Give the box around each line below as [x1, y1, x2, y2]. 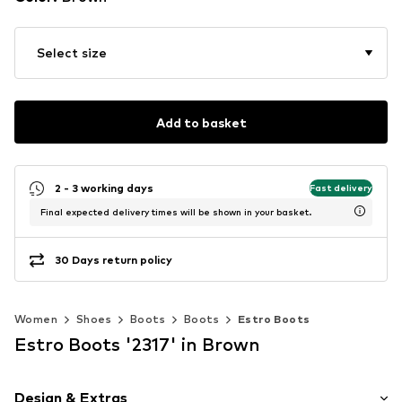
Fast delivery [310, 181, 372, 193]
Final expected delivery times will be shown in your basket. [40, 206, 311, 218]
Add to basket [155, 114, 247, 130]
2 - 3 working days [55, 180, 153, 195]
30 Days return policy [55, 252, 172, 267]
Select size [37, 45, 107, 61]
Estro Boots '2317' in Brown [14, 334, 260, 356]
